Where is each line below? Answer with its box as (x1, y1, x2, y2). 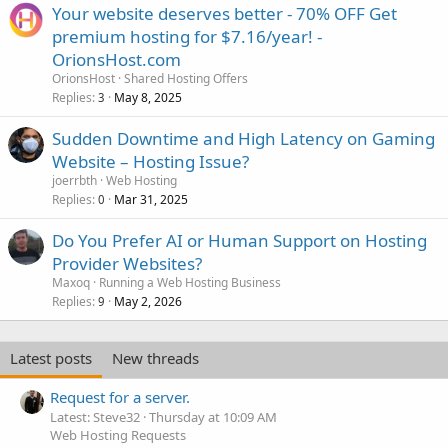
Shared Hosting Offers (124, 70, 248, 87)
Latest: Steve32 (50, 408, 140, 427)
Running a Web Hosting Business (99, 274, 281, 291)
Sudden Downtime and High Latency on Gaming (52, 127, 435, 150)
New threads (112, 348, 199, 368)
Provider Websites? (52, 252, 202, 275)
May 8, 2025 (114, 89, 182, 106)
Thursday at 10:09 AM (149, 408, 277, 427)
